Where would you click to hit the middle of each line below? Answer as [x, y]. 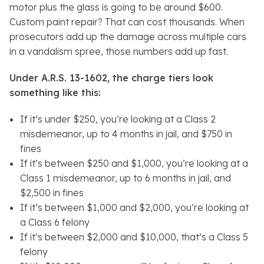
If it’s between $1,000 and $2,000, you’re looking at [134, 208]
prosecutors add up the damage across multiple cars [128, 37]
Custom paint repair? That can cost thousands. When [127, 22]
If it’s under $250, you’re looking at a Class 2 [118, 119]
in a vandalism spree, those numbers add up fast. [119, 52]
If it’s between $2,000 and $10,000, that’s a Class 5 [134, 237]
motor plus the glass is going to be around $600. [116, 7]
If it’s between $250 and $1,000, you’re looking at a [134, 164]
